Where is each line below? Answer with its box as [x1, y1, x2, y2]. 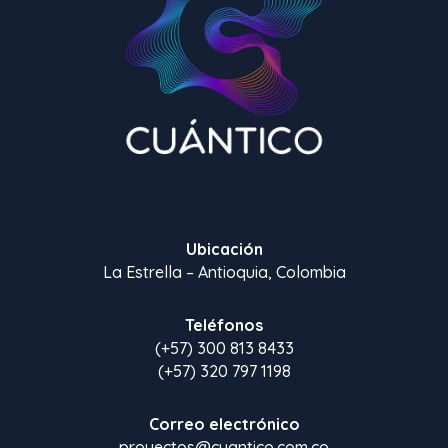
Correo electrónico [148, 414, 300, 435]
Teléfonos [185, 315, 263, 336]
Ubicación [185, 239, 263, 260]
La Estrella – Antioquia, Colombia [102, 262, 346, 283]
